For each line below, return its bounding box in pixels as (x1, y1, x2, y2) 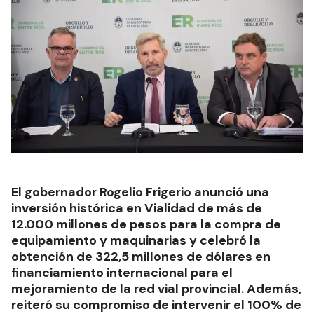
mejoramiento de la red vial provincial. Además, (11, 280, 301, 297)
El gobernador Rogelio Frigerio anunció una (11, 183, 269, 200)
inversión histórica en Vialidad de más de (11, 199, 262, 217)
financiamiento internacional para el (11, 264, 233, 281)
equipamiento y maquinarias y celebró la (11, 231, 261, 249)
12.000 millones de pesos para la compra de (11, 215, 281, 233)
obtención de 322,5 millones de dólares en (11, 247, 271, 265)
